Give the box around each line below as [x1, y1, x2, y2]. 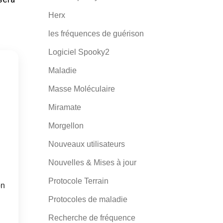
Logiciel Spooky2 [48, 48, 110, 56]
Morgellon [48, 121, 84, 130]
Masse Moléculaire [48, 85, 115, 93]
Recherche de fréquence [48, 214, 135, 222]
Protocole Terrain [48, 177, 109, 185]
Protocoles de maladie [48, 195, 127, 204]
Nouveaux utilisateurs [48, 140, 125, 148]
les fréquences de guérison [48, 29, 144, 38]
